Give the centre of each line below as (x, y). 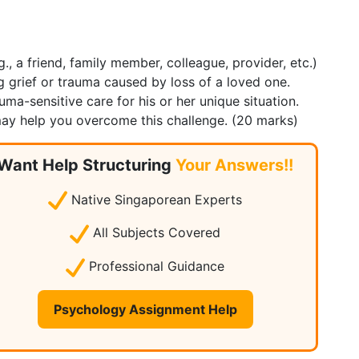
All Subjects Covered (155, 233)
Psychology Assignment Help (145, 309)
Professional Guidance (155, 266)
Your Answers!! (235, 165)
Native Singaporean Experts (155, 199)
